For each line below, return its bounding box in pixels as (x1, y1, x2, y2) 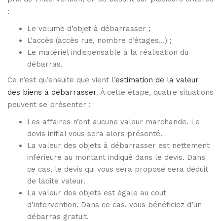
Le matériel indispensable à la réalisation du (27, 47, 188, 57)
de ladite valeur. (27, 177, 85, 186)
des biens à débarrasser (7, 88, 96, 97)
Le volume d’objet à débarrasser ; (27, 24, 150, 33)
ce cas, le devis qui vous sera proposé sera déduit (27, 165, 208, 174)
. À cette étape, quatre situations (96, 88, 214, 97)
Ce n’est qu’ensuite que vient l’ (7, 75, 115, 85)
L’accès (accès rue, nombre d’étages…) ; (27, 36, 172, 45)
